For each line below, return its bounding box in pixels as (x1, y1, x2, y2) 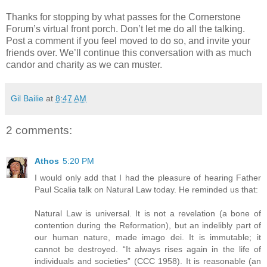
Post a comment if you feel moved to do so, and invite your (6, 36, 250, 46)
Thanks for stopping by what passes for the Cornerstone (6, 12, 241, 23)
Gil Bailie (11, 94, 44, 104)
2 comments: (6, 123, 72, 136)
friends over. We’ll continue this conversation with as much (6, 48, 252, 58)
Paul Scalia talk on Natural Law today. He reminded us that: (35, 184, 258, 194)
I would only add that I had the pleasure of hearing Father (35, 172, 261, 182)
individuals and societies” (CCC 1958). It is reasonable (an (35, 256, 261, 266)
